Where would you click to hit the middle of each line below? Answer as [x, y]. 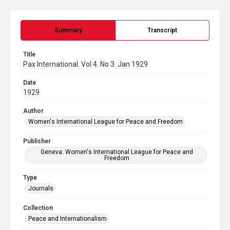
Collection [38, 208]
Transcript [162, 30]
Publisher [37, 141]
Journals [41, 188]
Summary [68, 30]
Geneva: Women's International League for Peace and [117, 152]
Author [33, 111]
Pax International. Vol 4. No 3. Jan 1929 [85, 64]
